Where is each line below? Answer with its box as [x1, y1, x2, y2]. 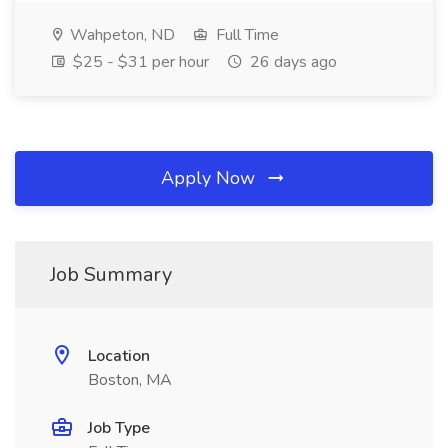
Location [88, 345, 150, 367]
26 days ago [246, 51, 337, 73]
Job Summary [50, 261, 172, 288]
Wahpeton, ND [66, 24, 175, 46]
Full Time [212, 24, 279, 46]
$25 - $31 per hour [69, 51, 209, 73]
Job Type [88, 417, 150, 439]
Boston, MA [88, 369, 172, 391]
